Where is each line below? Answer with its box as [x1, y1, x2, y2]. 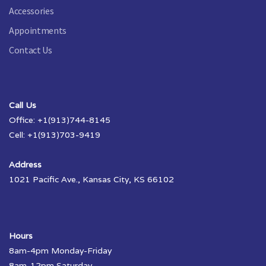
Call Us [9, 99, 36, 110]
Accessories [9, 4, 54, 17]
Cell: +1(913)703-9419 [9, 129, 100, 140]
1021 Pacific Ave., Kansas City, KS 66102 [9, 173, 174, 185]
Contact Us [9, 43, 52, 56]
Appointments [9, 24, 67, 36]
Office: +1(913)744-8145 [9, 114, 110, 125]
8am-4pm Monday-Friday [9, 245, 112, 256]
